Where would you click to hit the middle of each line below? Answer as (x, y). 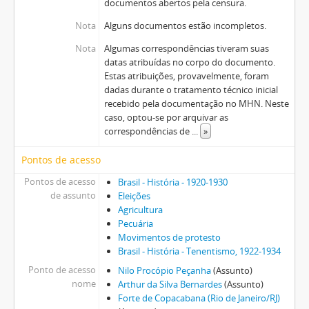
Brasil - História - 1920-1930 (172, 182)
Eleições (134, 196)
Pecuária (135, 223)
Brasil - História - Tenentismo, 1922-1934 (199, 251)
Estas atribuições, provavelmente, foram (186, 76)
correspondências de (148, 131)
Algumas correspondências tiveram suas (186, 48)
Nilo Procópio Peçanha (164, 270)
